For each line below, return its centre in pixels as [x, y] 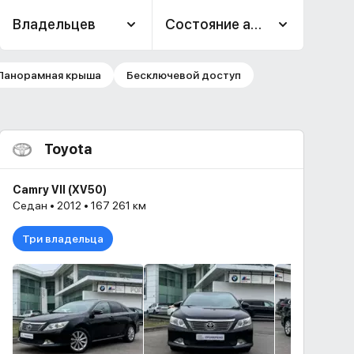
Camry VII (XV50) [60, 190]
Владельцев [54, 24]
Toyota [68, 149]
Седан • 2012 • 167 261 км [79, 205]
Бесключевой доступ [183, 75]
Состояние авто [220, 24]
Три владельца [63, 239]
